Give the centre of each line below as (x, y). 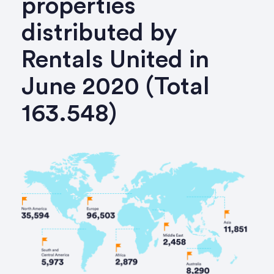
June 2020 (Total (116, 87)
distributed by (99, 33)
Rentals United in (115, 60)
